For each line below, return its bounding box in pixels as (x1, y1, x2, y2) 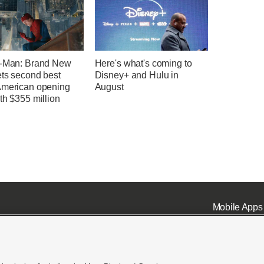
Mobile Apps (212, 202, 263, 213)
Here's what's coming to (94, 58, 192, 68)
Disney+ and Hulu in (94, 70, 179, 80)
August (94, 81, 124, 92)
